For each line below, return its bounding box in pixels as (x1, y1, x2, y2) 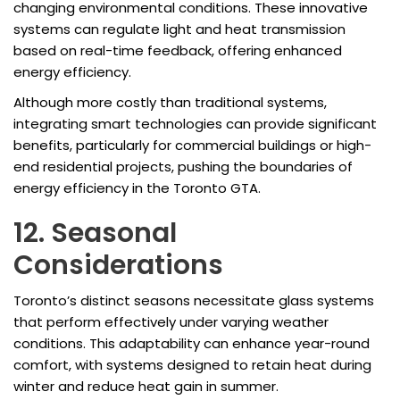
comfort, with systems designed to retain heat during (13, 355, 371, 375)
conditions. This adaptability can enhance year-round (13, 334, 370, 354)
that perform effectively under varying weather (13, 312, 329, 332)
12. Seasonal (13, 214, 177, 253)
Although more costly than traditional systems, (13, 93, 327, 112)
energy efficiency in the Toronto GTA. (13, 179, 261, 198)
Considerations (13, 246, 223, 285)
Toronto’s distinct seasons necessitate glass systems (13, 291, 374, 311)
